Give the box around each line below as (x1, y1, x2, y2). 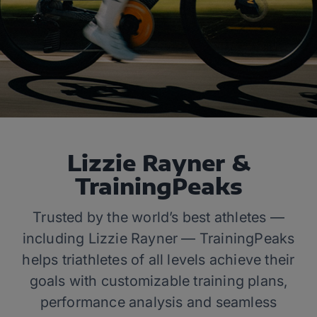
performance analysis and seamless (40, 294, 277, 311)
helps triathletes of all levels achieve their (22, 251, 295, 268)
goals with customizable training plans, (29, 272, 288, 289)
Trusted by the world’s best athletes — (33, 209, 284, 226)
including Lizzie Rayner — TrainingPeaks (22, 230, 295, 247)
